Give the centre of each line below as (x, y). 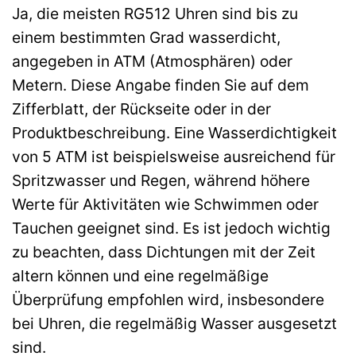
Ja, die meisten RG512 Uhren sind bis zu (155, 14)
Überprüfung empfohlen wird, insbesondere (168, 300)
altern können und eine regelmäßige (140, 276)
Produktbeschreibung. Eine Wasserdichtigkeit (174, 133)
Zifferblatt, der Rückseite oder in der (141, 109)
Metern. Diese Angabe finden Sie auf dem (161, 85)
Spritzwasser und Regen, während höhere (161, 181)
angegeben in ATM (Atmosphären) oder (152, 62)
